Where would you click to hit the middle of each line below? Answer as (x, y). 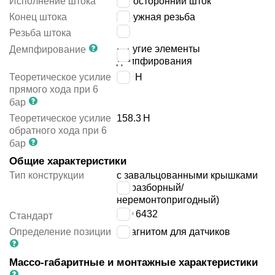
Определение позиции (60, 232)
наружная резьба (156, 17)
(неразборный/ (150, 188)
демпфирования (155, 61)
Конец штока (38, 17)
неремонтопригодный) (168, 200)
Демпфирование (48, 50)
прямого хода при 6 (54, 90)
